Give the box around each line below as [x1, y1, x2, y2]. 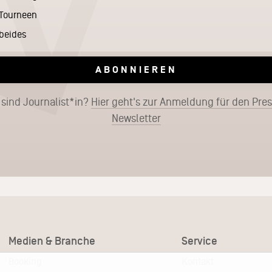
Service [181, 234, 217, 247]
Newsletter [111, 112, 161, 124]
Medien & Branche [8, 234, 95, 247]
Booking [8, 256, 42, 267]
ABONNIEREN [95, 64, 177, 75]
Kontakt [181, 256, 214, 267]
